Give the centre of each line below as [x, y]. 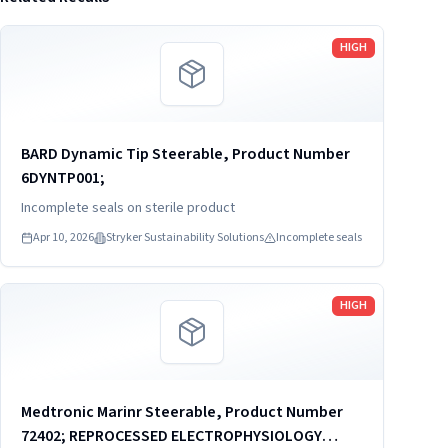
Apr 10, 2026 [63, 237]
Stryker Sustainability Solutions [185, 237]
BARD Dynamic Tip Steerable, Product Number [185, 154]
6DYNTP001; [63, 178]
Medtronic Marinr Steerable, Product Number [182, 412]
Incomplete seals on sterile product [128, 208]
